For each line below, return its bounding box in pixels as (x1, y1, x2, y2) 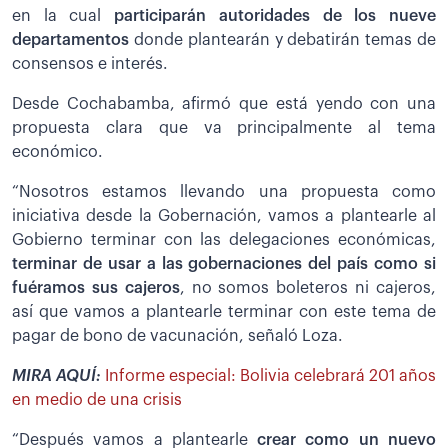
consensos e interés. (12, 56, 168, 73)
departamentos (12, 32, 129, 49)
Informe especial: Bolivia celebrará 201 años (105, 368, 436, 385)
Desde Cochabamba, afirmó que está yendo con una (12, 96, 436, 113)
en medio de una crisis (12, 392, 182, 409)
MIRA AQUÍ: (12, 368, 105, 385)
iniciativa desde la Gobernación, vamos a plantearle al (12, 208, 436, 225)
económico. (12, 144, 103, 161)
